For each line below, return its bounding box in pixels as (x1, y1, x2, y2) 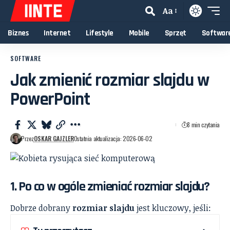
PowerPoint (10, 88, 90, 111)
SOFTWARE (10, 54, 41, 63)
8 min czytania (187, 120, 220, 129)
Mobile (128, 28, 149, 38)
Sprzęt (164, 28, 186, 38)
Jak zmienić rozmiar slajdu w (10, 69, 209, 92)
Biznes (8, 28, 28, 38)
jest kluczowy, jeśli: (135, 202, 211, 214)
